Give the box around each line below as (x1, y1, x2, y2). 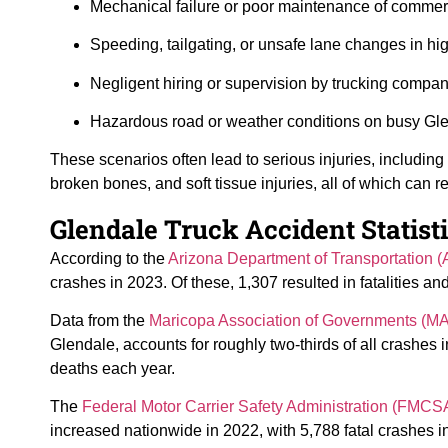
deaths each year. (50, 360, 175, 378)
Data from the (50, 312, 149, 330)
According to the (50, 249, 168, 267)
